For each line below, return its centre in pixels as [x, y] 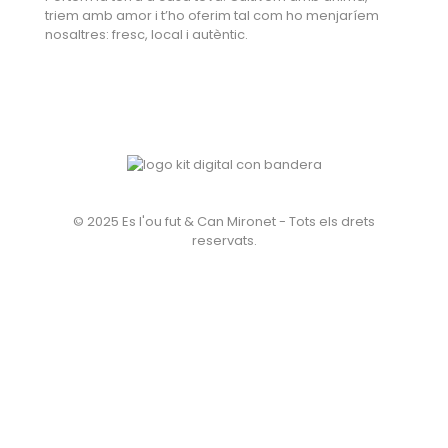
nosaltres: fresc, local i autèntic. [146, 35]
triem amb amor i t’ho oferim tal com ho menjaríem [212, 16]
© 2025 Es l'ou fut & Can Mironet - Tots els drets [224, 222]
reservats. [224, 241]
